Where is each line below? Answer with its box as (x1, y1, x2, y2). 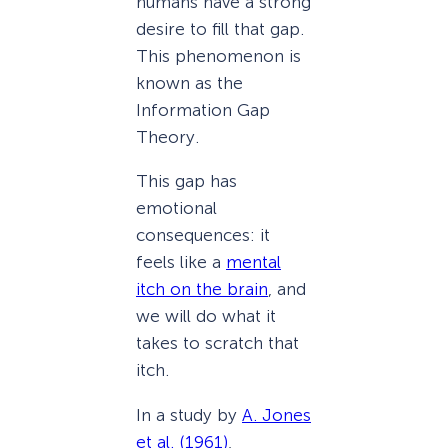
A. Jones (242, 404, 311, 425)
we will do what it (136, 306, 276, 327)
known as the (136, 73, 243, 94)
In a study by (136, 404, 242, 425)
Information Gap (136, 100, 270, 121)
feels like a (136, 252, 226, 273)
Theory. (136, 127, 199, 148)
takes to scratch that (136, 333, 299, 354)
